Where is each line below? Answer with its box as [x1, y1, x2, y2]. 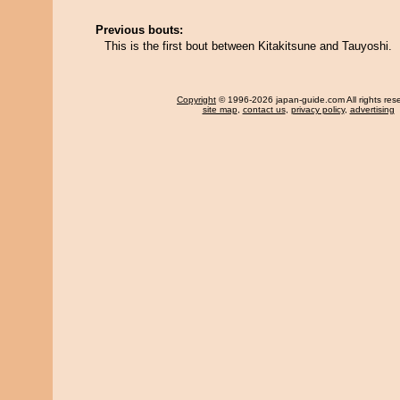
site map [202, 104, 237, 114]
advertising [349, 104, 395, 114]
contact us [242, 104, 286, 114]
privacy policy [290, 104, 345, 114]
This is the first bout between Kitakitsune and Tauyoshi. [104, 39, 392, 53]
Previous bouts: [96, 23, 183, 37]
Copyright [177, 95, 216, 104]
